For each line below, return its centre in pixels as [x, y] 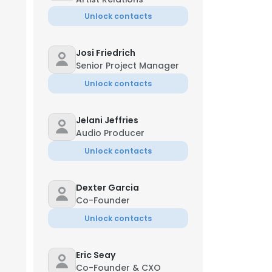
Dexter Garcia [107, 188]
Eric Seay [96, 255]
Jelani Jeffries [107, 120]
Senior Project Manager [127, 66]
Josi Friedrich [106, 53]
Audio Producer [110, 133]
